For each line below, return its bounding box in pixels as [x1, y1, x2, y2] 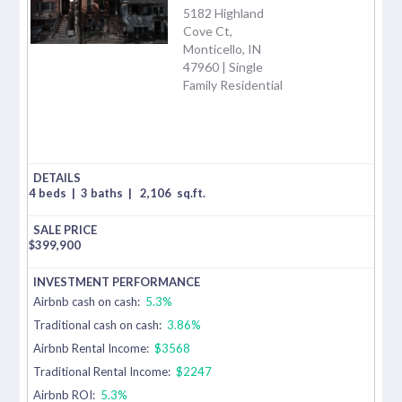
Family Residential [183, 76, 283, 92]
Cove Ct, [183, 22, 232, 39]
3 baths [81, 185, 127, 200]
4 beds [29, 185, 70, 200]
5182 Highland [183, 4, 264, 21]
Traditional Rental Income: [33, 363, 171, 379]
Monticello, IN [183, 40, 261, 57]
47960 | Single [183, 58, 263, 74]
